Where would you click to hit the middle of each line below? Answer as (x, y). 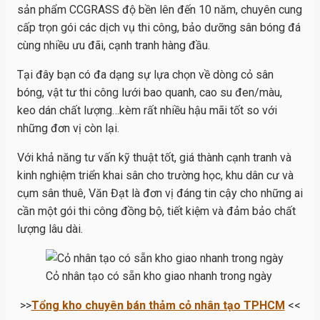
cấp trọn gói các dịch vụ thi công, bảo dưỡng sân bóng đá (159, 28)
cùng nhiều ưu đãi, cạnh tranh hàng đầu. (114, 46)
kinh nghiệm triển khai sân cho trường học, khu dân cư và (155, 176)
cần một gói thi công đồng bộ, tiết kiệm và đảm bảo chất (156, 211)
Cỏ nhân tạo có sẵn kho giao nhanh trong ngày (159, 276)
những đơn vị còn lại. (68, 129)
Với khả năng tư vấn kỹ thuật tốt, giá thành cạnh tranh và (154, 158)
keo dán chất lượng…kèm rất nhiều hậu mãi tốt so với (147, 111)
